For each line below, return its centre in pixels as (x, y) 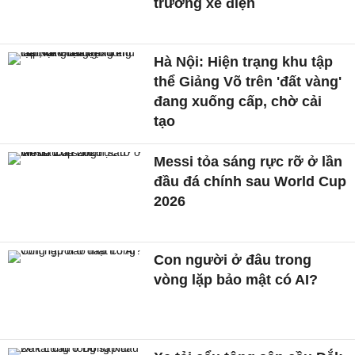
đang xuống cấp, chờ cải (238, 101)
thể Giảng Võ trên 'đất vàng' (248, 81)
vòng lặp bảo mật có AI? (236, 279)
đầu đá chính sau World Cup (250, 181)
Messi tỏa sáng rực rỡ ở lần (248, 161)
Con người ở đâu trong (233, 260)
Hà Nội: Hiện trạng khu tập (244, 61)
